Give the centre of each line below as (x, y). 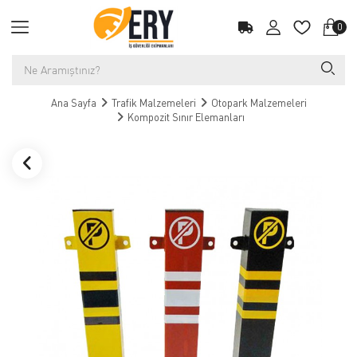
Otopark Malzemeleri (259, 103)
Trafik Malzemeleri (153, 103)
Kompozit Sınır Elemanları (186, 117)
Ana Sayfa (73, 103)
